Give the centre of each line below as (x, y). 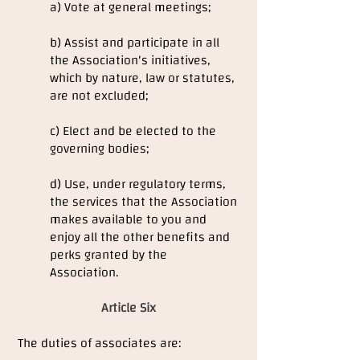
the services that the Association (143, 202)
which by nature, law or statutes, (142, 78)
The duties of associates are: (99, 343)
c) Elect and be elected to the (133, 131)
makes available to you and (128, 219)
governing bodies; (99, 149)
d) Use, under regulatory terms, (138, 184)
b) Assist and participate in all (135, 43)
